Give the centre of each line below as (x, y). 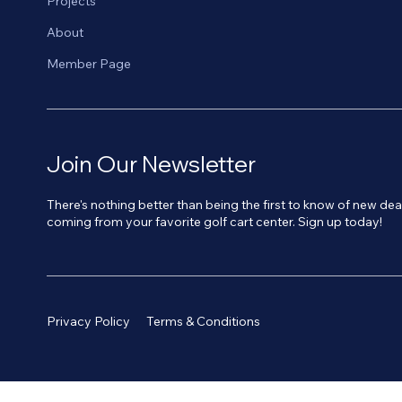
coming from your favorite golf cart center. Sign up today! (215, 221)
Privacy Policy (89, 321)
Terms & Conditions (203, 321)
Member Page (89, 64)
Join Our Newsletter (152, 164)
